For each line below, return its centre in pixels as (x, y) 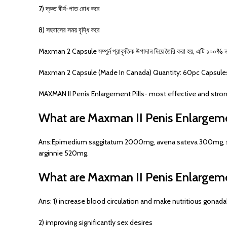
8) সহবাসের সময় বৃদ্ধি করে (69, 30)
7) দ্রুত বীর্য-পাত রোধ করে (69, 9)
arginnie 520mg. (64, 153)
